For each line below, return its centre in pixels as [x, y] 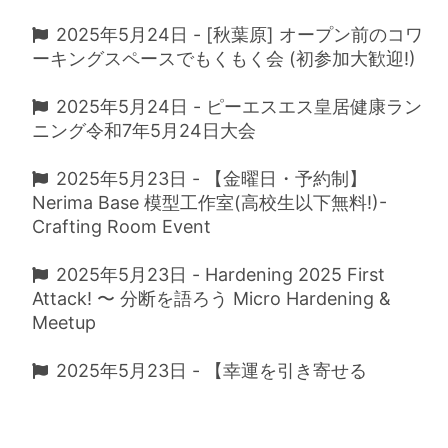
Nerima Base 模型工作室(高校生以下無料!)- [209, 202]
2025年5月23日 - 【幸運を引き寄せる [211, 370]
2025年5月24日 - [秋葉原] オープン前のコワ [239, 34]
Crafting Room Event [121, 226]
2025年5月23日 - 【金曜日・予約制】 [211, 178]
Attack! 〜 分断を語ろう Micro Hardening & [211, 298]
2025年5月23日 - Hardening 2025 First [220, 274]
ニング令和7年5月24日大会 [144, 130]
